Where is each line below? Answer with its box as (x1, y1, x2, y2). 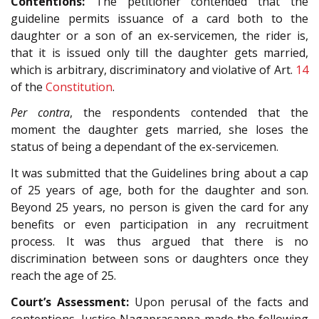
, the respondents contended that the (70, 105, 308, 121)
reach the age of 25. (11, 267, 116, 283)
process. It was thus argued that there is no (11, 233, 308, 249)
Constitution (46, 78, 113, 95)
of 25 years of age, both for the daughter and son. (11, 182, 308, 198)
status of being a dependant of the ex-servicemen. (11, 139, 278, 155)
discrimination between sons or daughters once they (11, 250, 308, 266)
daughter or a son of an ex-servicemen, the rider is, (11, 27, 308, 43)
